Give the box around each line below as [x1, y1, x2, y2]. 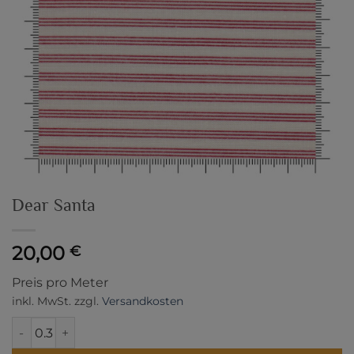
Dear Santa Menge [11, 318, 114, 333]
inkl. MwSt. [12, 294, 71, 309]
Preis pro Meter [12, 275, 108, 291]
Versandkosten [102, 294, 183, 309]
